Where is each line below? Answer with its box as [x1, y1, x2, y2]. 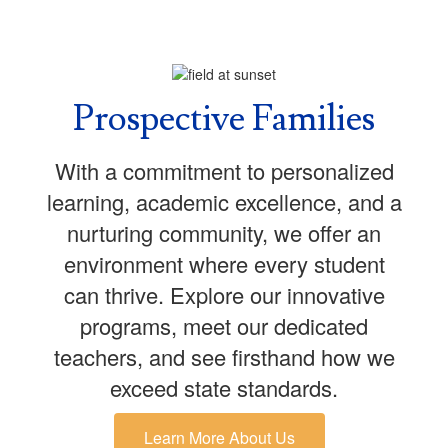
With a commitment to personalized [54, 155, 394, 187]
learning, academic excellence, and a [46, 186, 402, 218]
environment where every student [63, 248, 385, 280]
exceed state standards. [110, 372, 338, 404]
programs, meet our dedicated [80, 310, 368, 342]
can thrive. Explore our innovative [63, 279, 385, 311]
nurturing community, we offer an [67, 217, 381, 249]
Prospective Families [73, 96, 375, 143]
